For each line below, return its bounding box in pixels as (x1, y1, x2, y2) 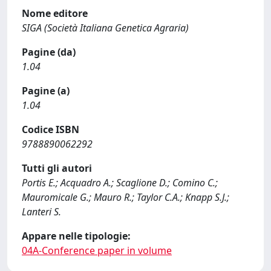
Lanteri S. (22, 205, 61, 218)
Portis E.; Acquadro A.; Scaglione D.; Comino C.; (22, 176, 218, 189)
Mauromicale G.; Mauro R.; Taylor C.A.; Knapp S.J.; (22, 191, 229, 204)
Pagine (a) (22, 84, 70, 97)
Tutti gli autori (22, 162, 92, 175)
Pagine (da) (22, 45, 76, 59)
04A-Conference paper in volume (22, 244, 172, 257)
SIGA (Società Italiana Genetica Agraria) (22, 21, 189, 34)
